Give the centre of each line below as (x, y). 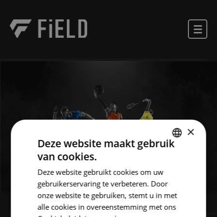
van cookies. (67, 156)
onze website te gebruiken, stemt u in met (107, 195)
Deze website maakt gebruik (106, 143)
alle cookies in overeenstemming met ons (107, 207)
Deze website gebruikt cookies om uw (101, 172)
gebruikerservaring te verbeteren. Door (103, 184)
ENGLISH (176, 174)
